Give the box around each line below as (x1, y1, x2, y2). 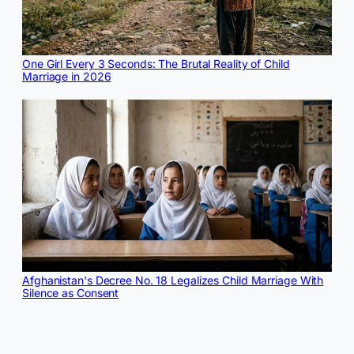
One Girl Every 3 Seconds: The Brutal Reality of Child (22, 56, 290, 70)
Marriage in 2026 (22, 69, 111, 83)
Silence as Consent (22, 286, 119, 300)
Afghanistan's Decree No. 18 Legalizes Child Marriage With (22, 273, 324, 288)
